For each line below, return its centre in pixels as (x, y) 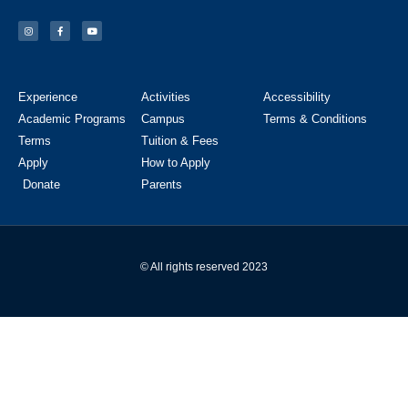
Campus (163, 118)
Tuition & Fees (179, 140)
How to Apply (175, 162)
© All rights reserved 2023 (204, 266)
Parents (161, 184)
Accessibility (297, 97)
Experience (48, 97)
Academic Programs (72, 118)
